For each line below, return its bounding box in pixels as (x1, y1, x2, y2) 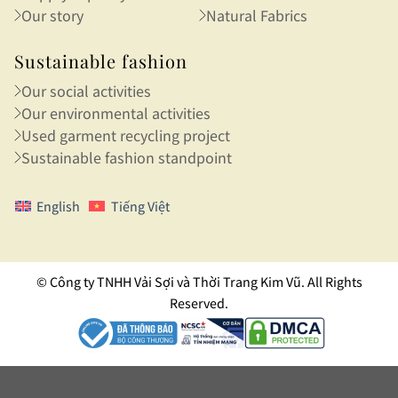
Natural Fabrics (206, 5, 307, 27)
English (36, 196, 81, 215)
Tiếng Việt (110, 196, 170, 215)
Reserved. (170, 293, 228, 312)
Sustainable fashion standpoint (21, 147, 232, 169)
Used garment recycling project (21, 125, 230, 147)
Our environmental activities (21, 103, 211, 124)
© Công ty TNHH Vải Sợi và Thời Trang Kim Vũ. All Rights (36, 272, 362, 291)
